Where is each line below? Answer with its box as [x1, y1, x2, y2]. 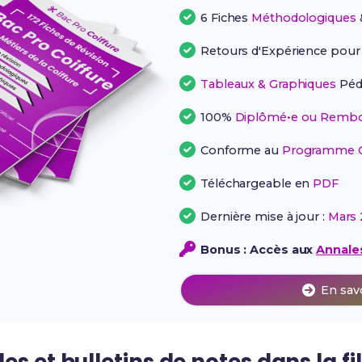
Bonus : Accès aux [200, 242, 317, 257]
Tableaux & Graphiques [200, 77, 336, 91]
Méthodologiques [251, 11, 356, 25]
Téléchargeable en [200, 176, 314, 191]
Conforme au [200, 143, 282, 158]
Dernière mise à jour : [200, 209, 328, 224]
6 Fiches [200, 11, 252, 25]
